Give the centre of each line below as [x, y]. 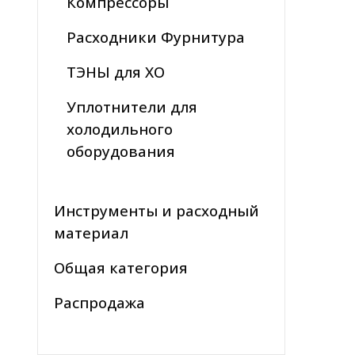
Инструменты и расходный [157, 211]
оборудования [121, 151]
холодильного [120, 129]
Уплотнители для [132, 107]
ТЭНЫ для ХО [116, 72]
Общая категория [121, 268]
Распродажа [99, 303]
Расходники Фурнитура [156, 37]
